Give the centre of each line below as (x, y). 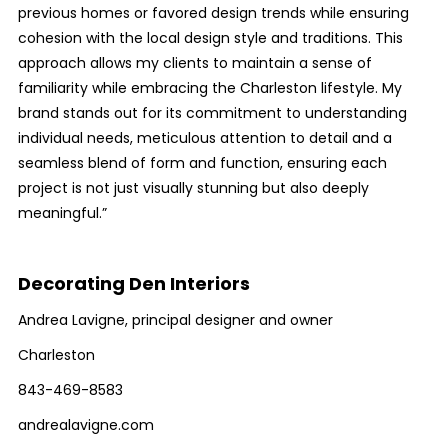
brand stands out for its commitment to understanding (212, 113)
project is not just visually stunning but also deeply (193, 188)
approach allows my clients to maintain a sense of (194, 63)
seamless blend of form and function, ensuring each (202, 163)
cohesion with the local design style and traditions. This (210, 38)
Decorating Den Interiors (133, 283)
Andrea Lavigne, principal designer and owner (175, 320)
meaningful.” (62, 213)
